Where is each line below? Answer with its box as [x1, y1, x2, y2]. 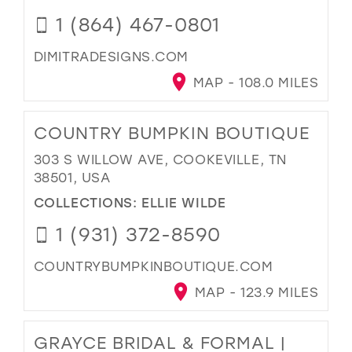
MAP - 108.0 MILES [189, 73, 319, 90]
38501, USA [33, 168, 111, 185]
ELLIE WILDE [141, 193, 226, 211]
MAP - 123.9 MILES [190, 284, 319, 301]
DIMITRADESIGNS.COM [33, 47, 189, 64]
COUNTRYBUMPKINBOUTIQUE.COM [33, 258, 273, 275]
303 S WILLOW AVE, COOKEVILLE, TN [33, 150, 287, 167]
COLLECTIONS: [33, 193, 142, 211]
